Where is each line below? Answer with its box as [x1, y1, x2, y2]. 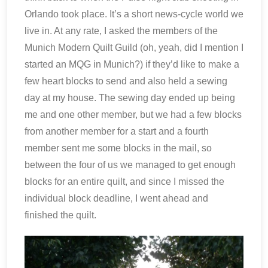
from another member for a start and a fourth [25, 126, 209, 136]
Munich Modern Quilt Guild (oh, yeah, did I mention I [25, 42, 243, 53]
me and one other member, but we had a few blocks [25, 109, 242, 120]
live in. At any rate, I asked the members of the [25, 26, 218, 36]
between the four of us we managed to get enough [25, 160, 236, 170]
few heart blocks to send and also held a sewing [25, 76, 227, 86]
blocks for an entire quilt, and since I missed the [25, 176, 224, 187]
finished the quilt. [25, 210, 96, 220]
